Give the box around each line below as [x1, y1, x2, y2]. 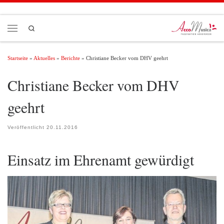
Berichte [61, 54, 80, 61]
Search [35, 24, 51, 31]
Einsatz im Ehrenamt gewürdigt [7, 150, 194, 170]
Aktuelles [33, 54, 55, 61]
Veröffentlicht [7, 124, 46, 130]
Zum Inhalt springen [13, 9, 67, 16]
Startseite [7, 54, 28, 61]
